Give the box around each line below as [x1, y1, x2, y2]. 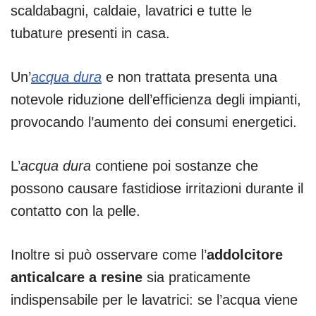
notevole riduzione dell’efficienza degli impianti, [11, 91, 301, 107]
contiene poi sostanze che [91, 157, 258, 174]
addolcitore [207, 246, 283, 262]
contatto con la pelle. [11, 202, 140, 219]
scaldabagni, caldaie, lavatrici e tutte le [11, 2, 252, 18]
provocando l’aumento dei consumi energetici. [11, 114, 297, 130]
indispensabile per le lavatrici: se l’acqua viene [11, 291, 298, 308]
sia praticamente [142, 269, 250, 285]
